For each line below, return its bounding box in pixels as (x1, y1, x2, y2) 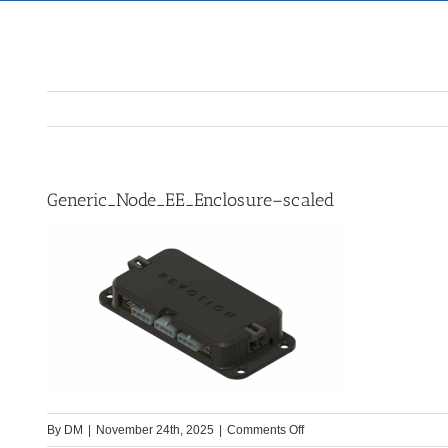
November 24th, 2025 (96, 423, 214, 438)
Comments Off (227, 423, 304, 438)
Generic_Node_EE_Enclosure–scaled (47, 189, 334, 211)
